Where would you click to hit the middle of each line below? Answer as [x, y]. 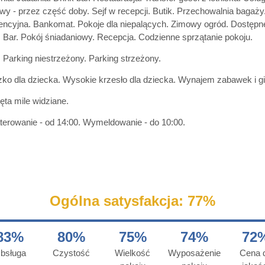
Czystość [71, 253]
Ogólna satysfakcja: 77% [132, 201]
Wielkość [132, 253]
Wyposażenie [194, 253]
